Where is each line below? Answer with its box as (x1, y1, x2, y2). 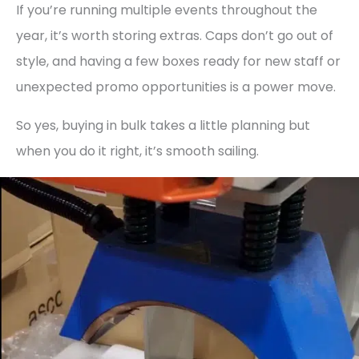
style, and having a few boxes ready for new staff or (16, 51, 341, 71)
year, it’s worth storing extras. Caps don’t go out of (16, 26, 333, 45)
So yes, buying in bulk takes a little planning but (16, 115, 310, 135)
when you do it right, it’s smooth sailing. (16, 141, 259, 160)
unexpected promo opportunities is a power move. (16, 77, 336, 96)
